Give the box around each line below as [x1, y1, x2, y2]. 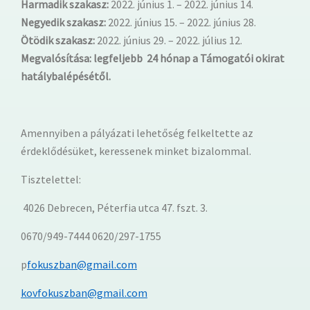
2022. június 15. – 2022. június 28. [106, 15, 256, 29]
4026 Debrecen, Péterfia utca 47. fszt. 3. [21, 200, 208, 215]
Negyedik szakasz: [21, 15, 106, 29]
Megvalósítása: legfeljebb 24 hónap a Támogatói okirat [21, 51, 284, 65]
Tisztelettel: [21, 172, 81, 186]
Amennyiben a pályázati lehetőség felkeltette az [21, 125, 253, 140]
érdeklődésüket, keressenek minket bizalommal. [21, 143, 251, 158]
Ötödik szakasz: [21, 33, 95, 47]
